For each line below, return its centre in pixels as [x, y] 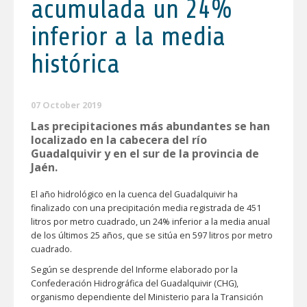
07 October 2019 [66, 105]
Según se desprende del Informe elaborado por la [134, 269]
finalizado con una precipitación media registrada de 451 [146, 208]
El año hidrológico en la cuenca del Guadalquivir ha [134, 194]
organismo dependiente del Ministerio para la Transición [147, 297]
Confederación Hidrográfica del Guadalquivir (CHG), [135, 283]
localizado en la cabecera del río [119, 139]
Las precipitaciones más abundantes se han [150, 126]
